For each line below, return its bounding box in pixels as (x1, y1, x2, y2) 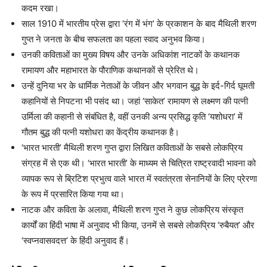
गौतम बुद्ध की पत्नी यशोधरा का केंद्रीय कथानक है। (21, 126, 179, 138)
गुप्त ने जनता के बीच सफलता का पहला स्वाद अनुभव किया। (21, 33, 206, 45)
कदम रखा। (21, 2, 61, 14)
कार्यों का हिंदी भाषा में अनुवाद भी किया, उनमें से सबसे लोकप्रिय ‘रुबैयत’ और (21, 219, 254, 231)
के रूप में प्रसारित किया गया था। (21, 188, 125, 200)
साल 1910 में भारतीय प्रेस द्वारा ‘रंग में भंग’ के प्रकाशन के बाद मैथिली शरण (21, 18, 256, 30)
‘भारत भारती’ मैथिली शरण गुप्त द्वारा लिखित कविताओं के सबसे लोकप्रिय (21, 142, 243, 154)
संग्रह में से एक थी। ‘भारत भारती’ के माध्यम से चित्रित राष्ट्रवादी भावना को (21, 157, 256, 169)
